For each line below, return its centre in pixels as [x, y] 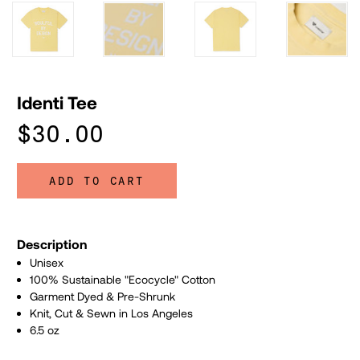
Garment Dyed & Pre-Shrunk [103, 296]
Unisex [47, 262]
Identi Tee [57, 102]
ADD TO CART [97, 181]
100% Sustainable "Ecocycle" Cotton [123, 279]
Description [52, 243]
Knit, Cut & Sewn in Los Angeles [112, 313]
